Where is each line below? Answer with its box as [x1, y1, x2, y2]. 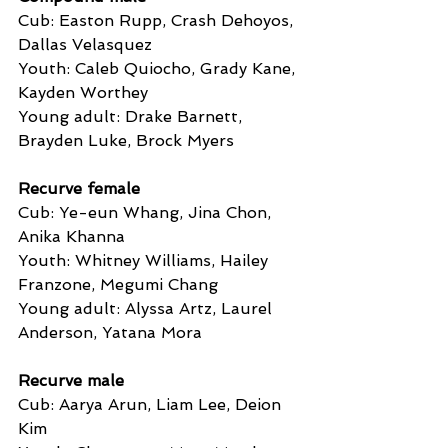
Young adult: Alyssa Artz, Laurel [18, 298, 277, 318]
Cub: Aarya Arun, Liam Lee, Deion [18, 394, 286, 414]
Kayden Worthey [18, 82, 148, 102]
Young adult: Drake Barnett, [18, 106, 247, 126]
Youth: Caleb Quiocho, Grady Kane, [18, 58, 300, 78]
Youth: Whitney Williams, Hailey [18, 250, 273, 270]
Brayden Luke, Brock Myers [18, 130, 234, 150]
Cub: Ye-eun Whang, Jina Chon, [18, 202, 276, 222]
